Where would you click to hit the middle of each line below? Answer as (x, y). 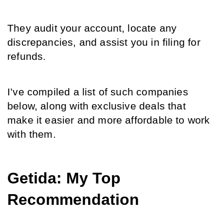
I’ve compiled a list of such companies (98, 92)
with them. (32, 134)
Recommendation (73, 200)
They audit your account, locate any (92, 28)
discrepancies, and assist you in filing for (104, 42)
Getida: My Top (64, 178)
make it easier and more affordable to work (109, 120)
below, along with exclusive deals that (97, 106)
